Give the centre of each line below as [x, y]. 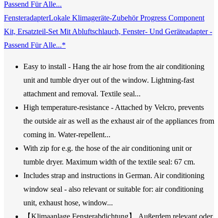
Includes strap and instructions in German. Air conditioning [114, 176]
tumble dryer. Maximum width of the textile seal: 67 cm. [109, 162]
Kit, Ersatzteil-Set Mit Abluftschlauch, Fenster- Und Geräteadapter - [108, 32]
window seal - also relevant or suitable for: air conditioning [113, 189]
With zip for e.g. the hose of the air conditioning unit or [108, 148]
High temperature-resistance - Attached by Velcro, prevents [114, 108]
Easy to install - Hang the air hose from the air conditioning [114, 67]
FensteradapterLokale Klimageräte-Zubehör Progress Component [104, 18]
